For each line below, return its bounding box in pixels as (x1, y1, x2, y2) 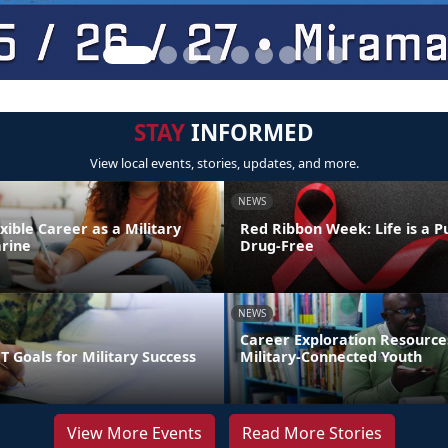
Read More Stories (241, 422, 382, 445)
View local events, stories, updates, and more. (89, 154, 359, 172)
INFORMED (185, 117, 314, 148)
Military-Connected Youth (240, 347, 422, 367)
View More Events (66, 422, 202, 445)
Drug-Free (240, 235, 314, 255)
